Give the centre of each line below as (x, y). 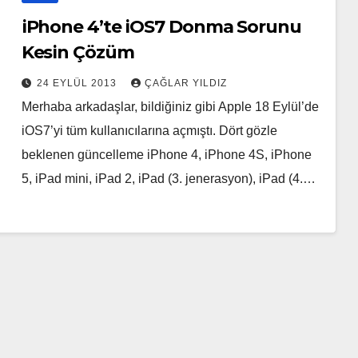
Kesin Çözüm (78, 53)
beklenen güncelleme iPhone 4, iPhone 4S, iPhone (166, 155)
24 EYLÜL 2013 (78, 84)
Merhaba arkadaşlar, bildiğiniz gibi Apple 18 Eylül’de (170, 107)
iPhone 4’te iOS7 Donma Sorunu (161, 27)
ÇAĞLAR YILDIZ (185, 84)
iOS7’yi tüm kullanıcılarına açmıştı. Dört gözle (149, 131)
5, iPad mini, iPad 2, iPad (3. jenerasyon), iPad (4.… (168, 179)
